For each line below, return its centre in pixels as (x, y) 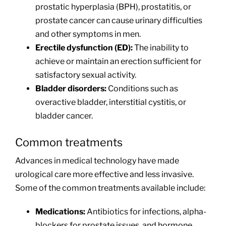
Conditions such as (143, 89)
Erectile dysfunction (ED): (84, 48)
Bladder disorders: (71, 89)
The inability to (161, 48)
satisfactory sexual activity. (86, 75)
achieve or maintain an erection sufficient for (118, 62)
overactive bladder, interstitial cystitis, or (110, 102)
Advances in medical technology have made (97, 161)
